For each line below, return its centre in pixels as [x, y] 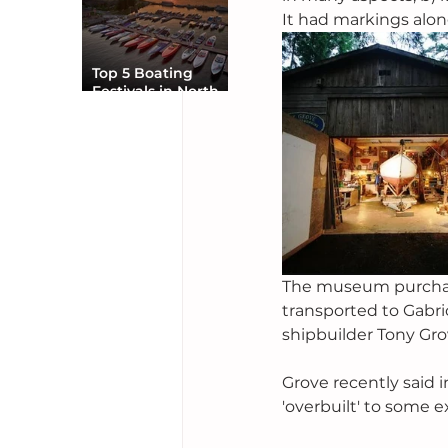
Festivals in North [155, 91]
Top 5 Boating [142, 73]
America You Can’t [159, 109]
